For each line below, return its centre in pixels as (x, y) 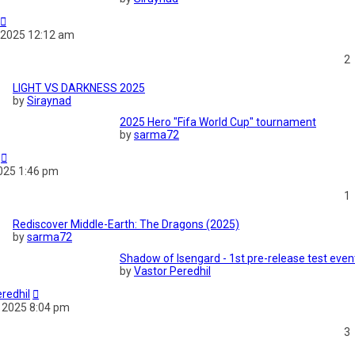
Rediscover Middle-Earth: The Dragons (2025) (126, 225)
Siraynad (49, 101)
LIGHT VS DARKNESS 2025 (79, 88)
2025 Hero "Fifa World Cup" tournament (218, 122)
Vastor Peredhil (172, 271)
